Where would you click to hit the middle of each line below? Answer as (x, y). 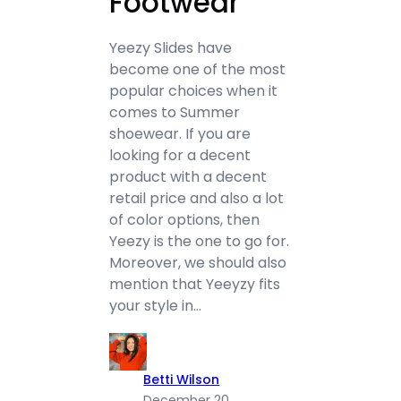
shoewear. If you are (180, 134)
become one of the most (198, 69)
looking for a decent (180, 155)
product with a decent (188, 177)
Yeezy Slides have (171, 48)
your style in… (156, 306)
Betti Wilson (182, 380)
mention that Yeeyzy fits (195, 284)
